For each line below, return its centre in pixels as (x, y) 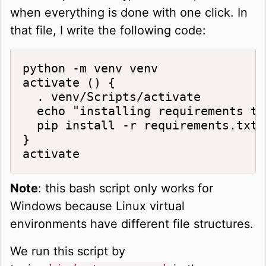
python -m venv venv (90, 68)
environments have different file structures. (132, 224)
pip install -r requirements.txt (140, 125)
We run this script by (68, 251)
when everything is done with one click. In (129, 12)
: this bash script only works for (126, 188)
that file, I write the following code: (108, 30)
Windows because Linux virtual (97, 206)
